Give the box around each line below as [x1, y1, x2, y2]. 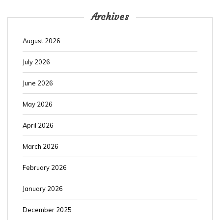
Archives [91, 10, 129, 23]
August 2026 [23, 36, 60, 45]
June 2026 [23, 79, 53, 87]
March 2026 [23, 142, 58, 150]
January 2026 [23, 184, 63, 192]
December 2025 [23, 205, 72, 214]
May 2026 [23, 100, 53, 108]
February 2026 [23, 163, 67, 171]
